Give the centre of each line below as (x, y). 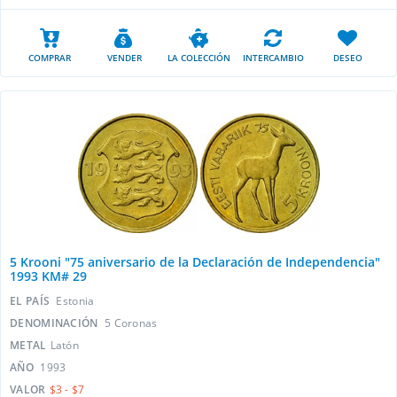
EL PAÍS (31, 301)
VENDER (124, 58)
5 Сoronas (131, 323)
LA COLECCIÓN (198, 58)
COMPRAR (50, 58)
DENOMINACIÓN (55, 323)
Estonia (75, 301)
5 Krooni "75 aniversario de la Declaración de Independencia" (195, 262)
